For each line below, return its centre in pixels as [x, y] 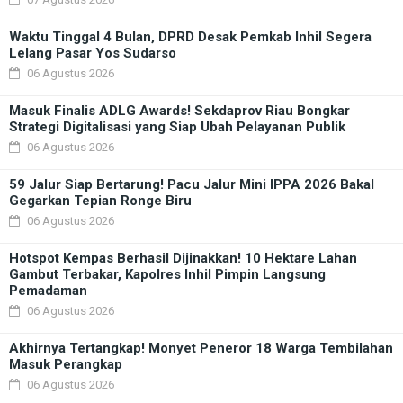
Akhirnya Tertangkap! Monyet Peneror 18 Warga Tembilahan [201, 348]
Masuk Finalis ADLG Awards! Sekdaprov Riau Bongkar [179, 111]
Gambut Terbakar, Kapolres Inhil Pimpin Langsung [167, 274]
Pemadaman [48, 291]
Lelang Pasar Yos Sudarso [93, 53]
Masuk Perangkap [66, 364]
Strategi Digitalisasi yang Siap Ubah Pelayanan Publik [177, 127]
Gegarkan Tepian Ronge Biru [100, 201]
